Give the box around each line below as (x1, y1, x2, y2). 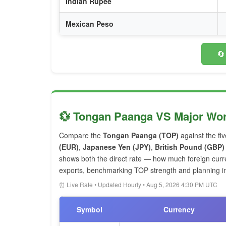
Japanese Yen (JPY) (83, 142, 151, 152)
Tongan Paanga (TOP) (103, 130, 179, 140)
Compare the (59, 130, 103, 140)
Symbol (76, 204, 102, 214)
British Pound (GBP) (155, 142, 224, 152)
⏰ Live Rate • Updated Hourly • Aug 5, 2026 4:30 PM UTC (59, 180, 217, 189)
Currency (163, 204, 195, 214)
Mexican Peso (66, 19, 114, 29)
